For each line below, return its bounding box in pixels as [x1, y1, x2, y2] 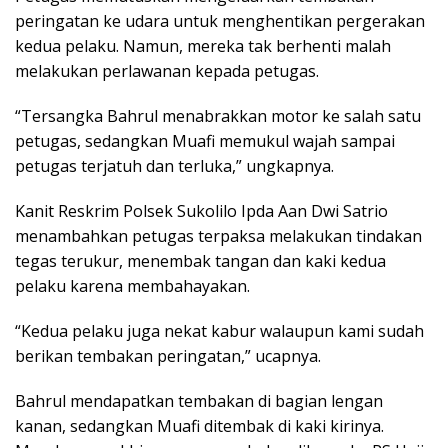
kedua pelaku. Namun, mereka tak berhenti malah [15, 35, 391, 58]
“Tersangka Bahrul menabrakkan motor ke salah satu [15, 105, 421, 128]
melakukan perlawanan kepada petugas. [15, 60, 319, 83]
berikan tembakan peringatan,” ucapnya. [15, 345, 321, 368]
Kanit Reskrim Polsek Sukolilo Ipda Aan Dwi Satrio [15, 200, 388, 223]
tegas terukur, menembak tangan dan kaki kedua [15, 250, 386, 273]
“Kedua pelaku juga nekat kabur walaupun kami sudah [15, 320, 424, 343]
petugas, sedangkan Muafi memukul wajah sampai [15, 130, 395, 153]
